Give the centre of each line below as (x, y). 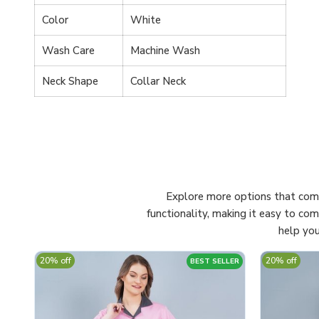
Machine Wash (165, 51)
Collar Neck (158, 82)
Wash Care (68, 51)
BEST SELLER (215, 262)
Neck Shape (70, 82)
